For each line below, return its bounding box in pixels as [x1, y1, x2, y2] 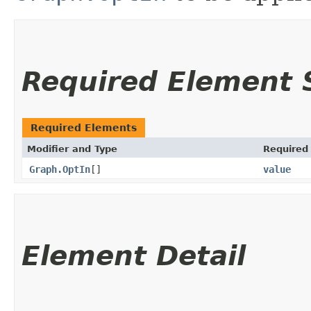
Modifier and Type [27, 143, 117, 154]
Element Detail [22, 239, 246, 271]
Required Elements [31, 121, 137, 133]
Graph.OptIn [29, 163, 90, 175]
